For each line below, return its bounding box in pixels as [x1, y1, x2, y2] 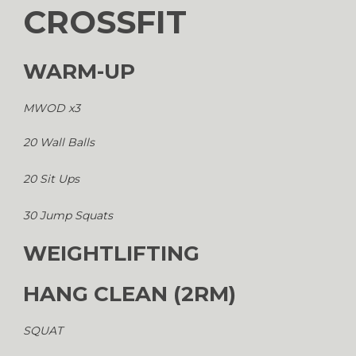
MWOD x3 [23, 100, 80, 115]
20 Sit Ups [23, 171, 79, 186]
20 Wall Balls [23, 134, 95, 149]
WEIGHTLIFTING [23, 240, 199, 266]
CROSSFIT [23, 2, 187, 41]
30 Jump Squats [23, 207, 113, 222]
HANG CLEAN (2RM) [23, 281, 236, 307]
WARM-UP [23, 58, 135, 84]
